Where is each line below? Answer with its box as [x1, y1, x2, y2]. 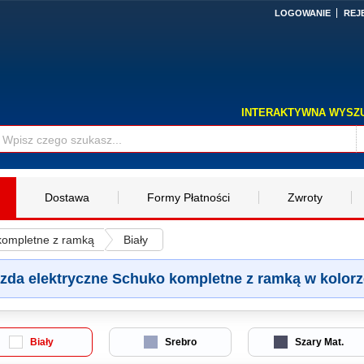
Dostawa [44, 191, 89, 204]
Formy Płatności [146, 191, 230, 204]
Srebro [162, 336, 197, 348]
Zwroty [287, 191, 323, 204]
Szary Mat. [292, 336, 344, 348]
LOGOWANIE [274, 8, 331, 18]
